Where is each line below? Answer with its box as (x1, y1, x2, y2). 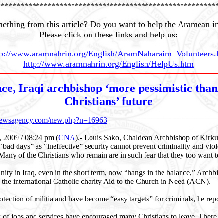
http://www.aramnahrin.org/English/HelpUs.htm (23, 58, 194, 69)
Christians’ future (64, 94, 153, 108)
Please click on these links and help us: (39, 29, 178, 39)
